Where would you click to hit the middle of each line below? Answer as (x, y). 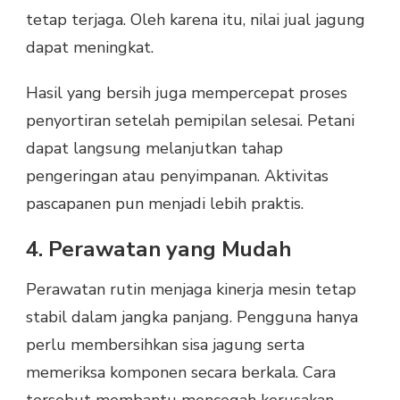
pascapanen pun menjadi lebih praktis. (165, 203)
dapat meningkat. (90, 47)
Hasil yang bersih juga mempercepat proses (187, 92)
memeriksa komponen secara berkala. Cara (181, 373)
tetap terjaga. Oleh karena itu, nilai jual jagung (196, 19)
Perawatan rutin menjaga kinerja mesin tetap (191, 290)
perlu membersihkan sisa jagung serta (165, 345)
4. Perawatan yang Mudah (158, 249)
